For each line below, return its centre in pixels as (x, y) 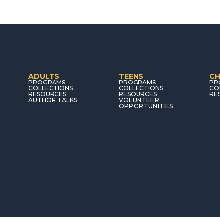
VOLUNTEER (139, 100)
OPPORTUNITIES (146, 106)
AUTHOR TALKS (53, 100)
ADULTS (44, 76)
